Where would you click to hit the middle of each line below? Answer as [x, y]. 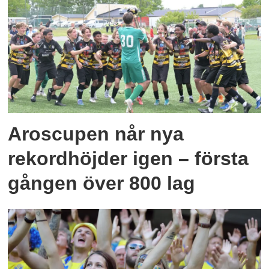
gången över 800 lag [102, 183]
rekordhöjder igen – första [128, 158]
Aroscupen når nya [96, 134]
